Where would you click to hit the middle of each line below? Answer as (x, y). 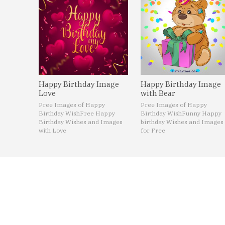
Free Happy (98, 114)
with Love (53, 131)
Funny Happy (201, 114)
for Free (153, 131)
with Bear (158, 93)
